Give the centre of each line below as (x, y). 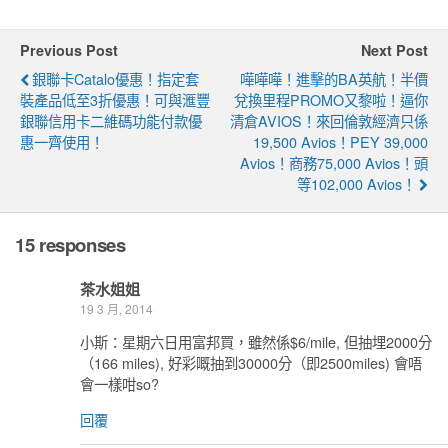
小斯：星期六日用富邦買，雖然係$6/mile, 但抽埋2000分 (256, 342)
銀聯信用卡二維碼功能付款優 (111, 120)
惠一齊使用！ (62, 141)
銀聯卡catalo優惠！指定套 (115, 78)
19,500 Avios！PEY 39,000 (340, 141)
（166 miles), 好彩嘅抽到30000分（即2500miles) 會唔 (251, 363)
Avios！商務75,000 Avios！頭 (334, 162)
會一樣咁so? (119, 384)
